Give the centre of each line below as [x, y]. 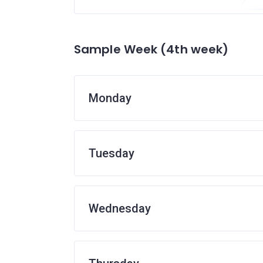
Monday [110, 98]
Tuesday [112, 153]
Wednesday [120, 208]
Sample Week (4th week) [151, 49]
